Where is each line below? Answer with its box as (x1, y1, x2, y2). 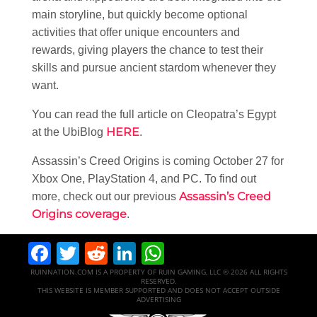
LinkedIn (136, 238, 227, 268)
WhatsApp (164, 238, 273, 268)
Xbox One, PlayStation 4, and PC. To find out (32, 172, 256, 185)
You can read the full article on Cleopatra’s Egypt (32, 108, 276, 120)
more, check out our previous (32, 190, 179, 202)
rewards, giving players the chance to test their (32, 43, 263, 56)
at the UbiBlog (32, 125, 106, 138)
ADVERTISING (136, 294, 181, 304)
